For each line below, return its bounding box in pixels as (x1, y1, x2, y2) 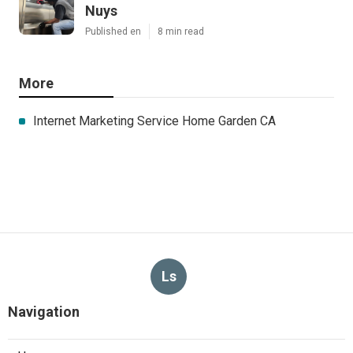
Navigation (8, 303, 80, 320)
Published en (85, 25, 141, 37)
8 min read (158, 25, 204, 37)
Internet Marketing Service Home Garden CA (33, 113, 276, 128)
